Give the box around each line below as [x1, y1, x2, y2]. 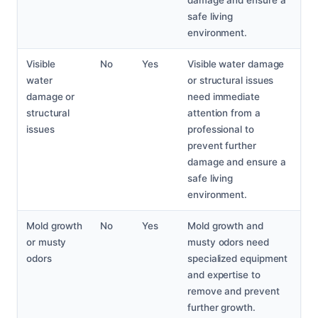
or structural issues [187, 75, 274, 87]
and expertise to [187, 269, 261, 281]
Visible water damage [187, 58, 285, 70]
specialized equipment [187, 253, 288, 265]
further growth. [187, 302, 256, 314]
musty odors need [187, 236, 269, 248]
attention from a [187, 107, 261, 119]
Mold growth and [187, 220, 263, 232]
